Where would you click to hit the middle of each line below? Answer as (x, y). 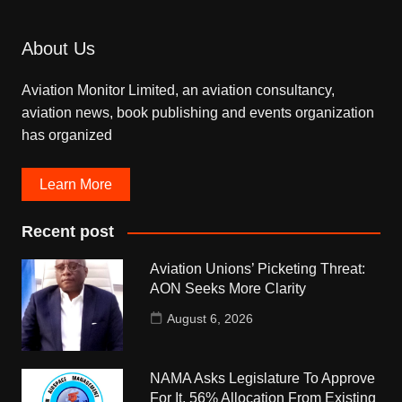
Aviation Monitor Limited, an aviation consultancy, (178, 91)
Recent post (67, 232)
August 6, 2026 (210, 319)
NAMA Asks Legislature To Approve (263, 379)
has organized (66, 135)
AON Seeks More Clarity (228, 289)
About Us (58, 49)
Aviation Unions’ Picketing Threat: (258, 269)
